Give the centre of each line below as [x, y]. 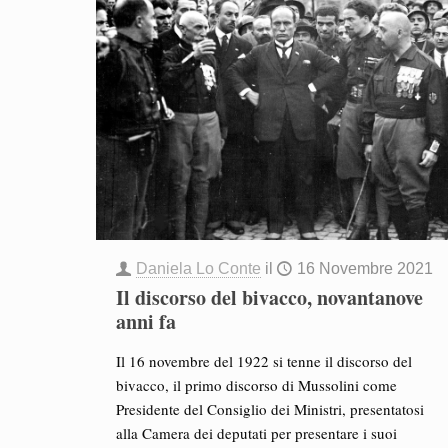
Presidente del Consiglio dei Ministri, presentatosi [269, 409]
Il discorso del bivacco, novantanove [269, 297]
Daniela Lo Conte [198, 268]
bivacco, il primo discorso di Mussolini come [256, 385]
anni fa [145, 321]
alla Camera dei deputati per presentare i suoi [256, 433]
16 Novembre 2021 [364, 268]
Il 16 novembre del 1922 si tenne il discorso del [263, 361]
